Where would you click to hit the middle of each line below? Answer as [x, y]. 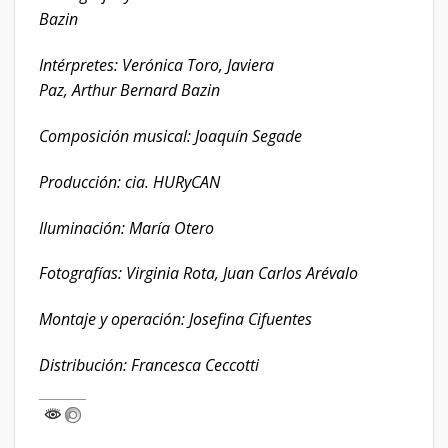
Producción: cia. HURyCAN [129, 181]
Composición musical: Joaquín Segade [172, 136]
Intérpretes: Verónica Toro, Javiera [156, 65]
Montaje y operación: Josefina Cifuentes [175, 319]
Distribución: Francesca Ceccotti [149, 365]
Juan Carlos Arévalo [290, 273]
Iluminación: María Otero [126, 227]
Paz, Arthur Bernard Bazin [129, 90]
